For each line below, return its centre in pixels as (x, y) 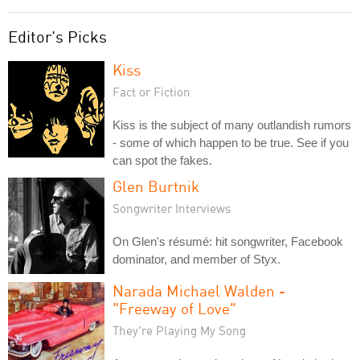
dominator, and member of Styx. (196, 259)
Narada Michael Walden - (199, 290)
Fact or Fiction (151, 91)
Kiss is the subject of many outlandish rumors (232, 125)
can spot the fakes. (162, 160)
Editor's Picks (57, 36)
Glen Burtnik (156, 186)
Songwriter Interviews (172, 208)
